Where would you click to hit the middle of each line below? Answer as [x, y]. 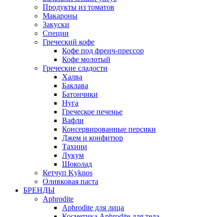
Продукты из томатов [78, 7]
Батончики [80, 94]
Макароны [60, 16]
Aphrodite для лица [93, 208]
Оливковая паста [70, 182]
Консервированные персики [109, 129]
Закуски [56, 25]
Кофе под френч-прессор [103, 51]
